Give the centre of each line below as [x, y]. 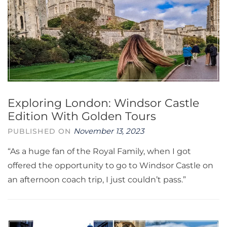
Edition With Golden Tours [82, 116]
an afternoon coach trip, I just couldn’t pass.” [97, 180]
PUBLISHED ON [41, 131]
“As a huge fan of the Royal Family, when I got [99, 151]
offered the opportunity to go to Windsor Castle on [110, 165]
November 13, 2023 [109, 131]
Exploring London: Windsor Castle [103, 103]
